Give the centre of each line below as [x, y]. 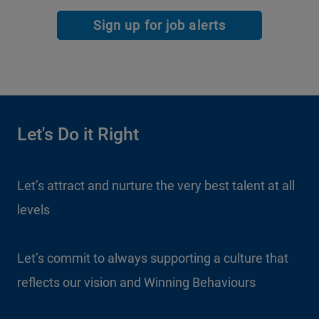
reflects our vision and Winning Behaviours [136, 282]
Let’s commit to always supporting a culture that [153, 258]
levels [33, 210]
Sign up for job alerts [159, 25]
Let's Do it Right [78, 134]
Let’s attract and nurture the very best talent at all [156, 185]
